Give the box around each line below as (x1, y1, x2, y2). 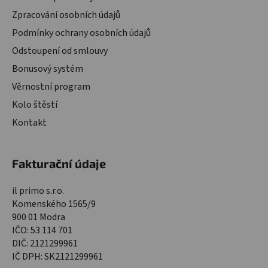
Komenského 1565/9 (12, 197, 96, 211)
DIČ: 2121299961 (12, 237, 78, 251)
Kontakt (12, 116, 47, 130)
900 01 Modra (12, 211, 65, 224)
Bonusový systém (12, 62, 83, 76)
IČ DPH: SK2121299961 (12, 250, 103, 264)
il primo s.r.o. (12, 184, 64, 198)
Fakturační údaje (12, 156, 106, 171)
